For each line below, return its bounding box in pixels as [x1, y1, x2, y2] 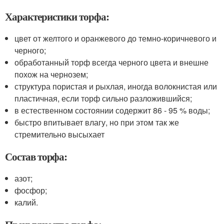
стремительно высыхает [14, 128, 105, 140]
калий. [14, 196, 38, 208]
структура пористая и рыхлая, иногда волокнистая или [14, 80, 217, 92]
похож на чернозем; [14, 68, 88, 80]
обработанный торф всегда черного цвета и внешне [14, 56, 209, 68]
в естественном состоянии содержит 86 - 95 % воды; [14, 104, 210, 116]
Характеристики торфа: [5, 9, 109, 24]
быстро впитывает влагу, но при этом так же [14, 116, 179, 128]
